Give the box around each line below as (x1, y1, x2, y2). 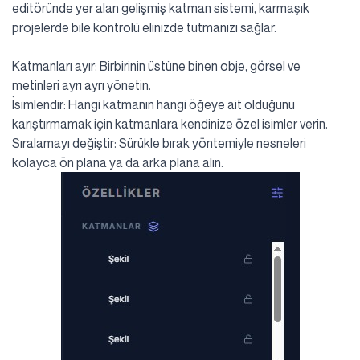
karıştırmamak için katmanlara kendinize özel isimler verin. (12, 116, 328, 133)
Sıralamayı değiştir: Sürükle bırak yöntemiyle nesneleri (12, 135, 306, 152)
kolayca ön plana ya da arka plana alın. (12, 154, 223, 171)
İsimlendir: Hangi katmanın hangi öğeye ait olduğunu (12, 96, 295, 113)
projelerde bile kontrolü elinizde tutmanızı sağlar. (12, 19, 276, 36)
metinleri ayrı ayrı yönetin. (12, 77, 151, 94)
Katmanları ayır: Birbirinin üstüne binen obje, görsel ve (12, 58, 301, 75)
